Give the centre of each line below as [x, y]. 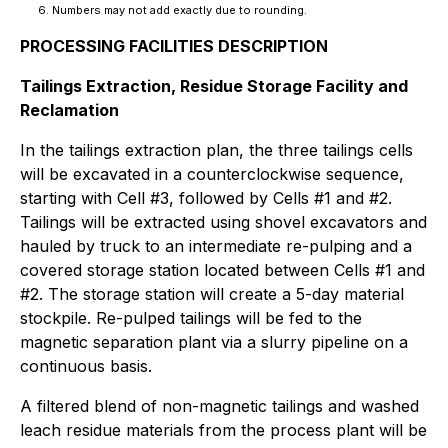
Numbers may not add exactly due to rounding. [179, 10]
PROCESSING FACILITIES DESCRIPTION [174, 46]
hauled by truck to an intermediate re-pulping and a [216, 246]
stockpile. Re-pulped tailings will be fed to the [191, 318]
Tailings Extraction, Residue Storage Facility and [214, 86]
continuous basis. [86, 366]
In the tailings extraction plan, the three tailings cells [216, 150]
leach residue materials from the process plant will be [223, 430]
